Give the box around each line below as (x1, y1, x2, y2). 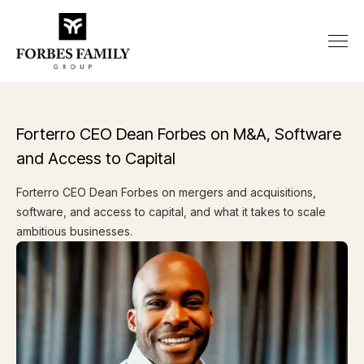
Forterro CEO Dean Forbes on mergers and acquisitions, (16, 184, 316, 199)
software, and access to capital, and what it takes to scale (16, 204, 326, 219)
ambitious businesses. (16, 223, 132, 238)
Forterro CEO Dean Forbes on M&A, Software (16, 123, 341, 144)
